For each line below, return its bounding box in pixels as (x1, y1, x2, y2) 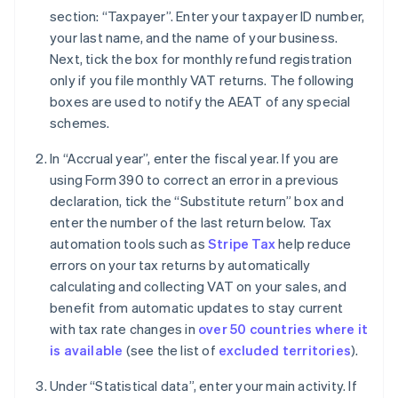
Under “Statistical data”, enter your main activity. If (50, 377, 357, 395)
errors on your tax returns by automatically (50, 256, 311, 275)
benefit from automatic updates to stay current (50, 298, 344, 317)
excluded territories (219, 341, 352, 360)
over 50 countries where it (198, 320, 369, 338)
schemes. (50, 114, 110, 132)
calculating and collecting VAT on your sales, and (50, 277, 346, 296)
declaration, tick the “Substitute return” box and (50, 192, 344, 211)
